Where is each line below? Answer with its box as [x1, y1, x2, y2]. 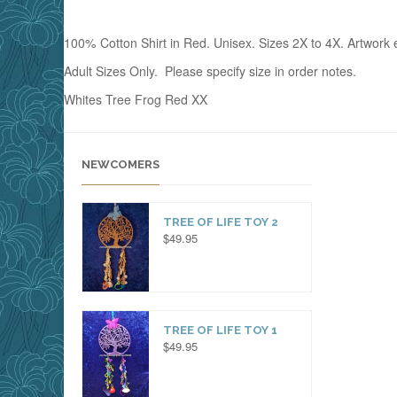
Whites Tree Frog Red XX [64, 90, 207, 108]
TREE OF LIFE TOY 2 [163, 215, 279, 230]
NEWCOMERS [82, 157, 160, 171]
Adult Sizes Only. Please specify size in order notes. [64, 61, 356, 80]
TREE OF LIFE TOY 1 [163, 323, 278, 337]
